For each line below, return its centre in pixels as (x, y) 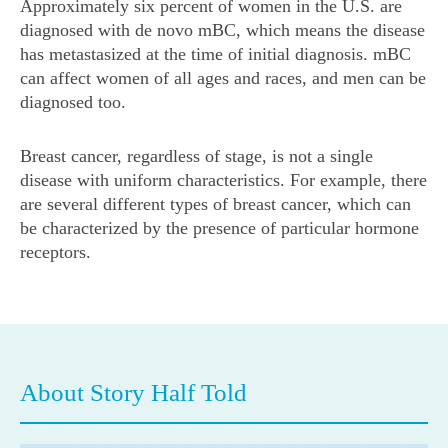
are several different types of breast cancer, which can (215, 203)
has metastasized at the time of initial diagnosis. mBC (215, 53)
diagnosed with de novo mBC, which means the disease (222, 29)
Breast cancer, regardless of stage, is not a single (196, 155)
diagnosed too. (73, 101)
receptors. (55, 251)
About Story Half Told (133, 392)
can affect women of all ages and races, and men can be (223, 77)
